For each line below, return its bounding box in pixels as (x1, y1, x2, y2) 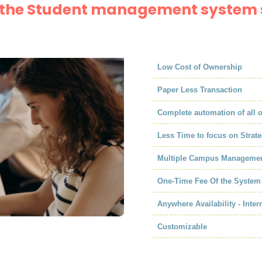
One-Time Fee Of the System (157, 176, 261, 185)
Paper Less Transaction (157, 85, 242, 94)
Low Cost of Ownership (157, 62, 242, 71)
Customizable (157, 222, 207, 231)
